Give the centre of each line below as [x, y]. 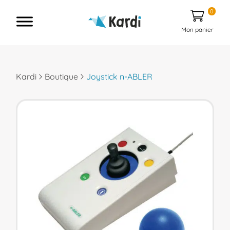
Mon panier [197, 29]
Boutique [62, 76]
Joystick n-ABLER [120, 76]
